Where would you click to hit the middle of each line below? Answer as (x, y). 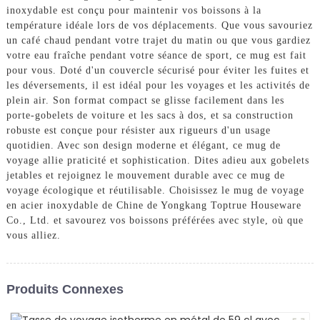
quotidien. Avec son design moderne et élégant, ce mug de (143, 146)
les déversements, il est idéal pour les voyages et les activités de (158, 86)
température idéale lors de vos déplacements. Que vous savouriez (159, 26)
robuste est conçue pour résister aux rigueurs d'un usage (138, 131)
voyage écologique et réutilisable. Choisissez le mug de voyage (155, 191)
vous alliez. (33, 236)
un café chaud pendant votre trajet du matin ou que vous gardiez (158, 41)
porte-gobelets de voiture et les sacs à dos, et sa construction (150, 116)
